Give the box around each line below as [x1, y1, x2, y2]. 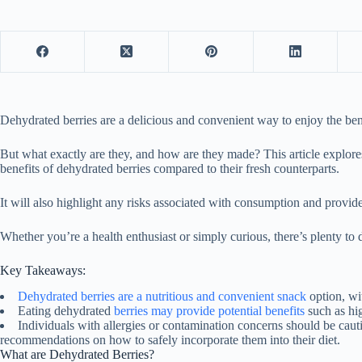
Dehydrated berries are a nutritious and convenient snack [18, 289, 306, 304]
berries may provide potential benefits [114, 304, 305, 318]
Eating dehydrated [18, 304, 114, 318]
